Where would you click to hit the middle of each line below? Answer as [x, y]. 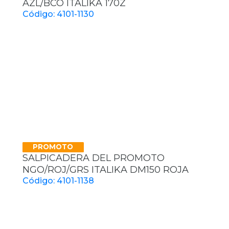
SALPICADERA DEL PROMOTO [94, 158]
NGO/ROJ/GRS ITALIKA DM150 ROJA [106, 169]
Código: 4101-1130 [58, 14]
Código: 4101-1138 [58, 180]
